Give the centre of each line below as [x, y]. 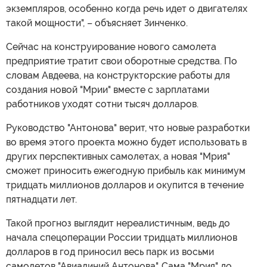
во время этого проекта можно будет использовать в [126, 142]
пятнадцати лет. [41, 199]
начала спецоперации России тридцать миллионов [122, 237]
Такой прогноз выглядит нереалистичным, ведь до [118, 223]
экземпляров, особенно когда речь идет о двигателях [127, 9]
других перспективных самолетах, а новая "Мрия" [118, 156]
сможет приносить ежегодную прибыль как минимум [126, 171]
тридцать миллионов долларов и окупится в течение [125, 185]
